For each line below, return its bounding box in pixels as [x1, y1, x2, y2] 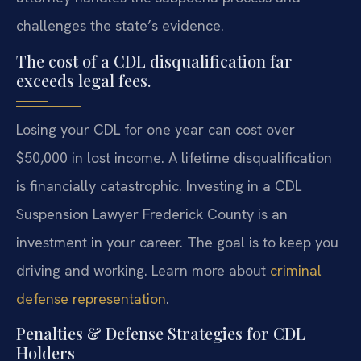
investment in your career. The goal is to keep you [16, 232, 338, 251]
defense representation [16, 288, 166, 308]
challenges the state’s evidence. [16, 16, 224, 35]
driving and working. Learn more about [16, 260, 270, 280]
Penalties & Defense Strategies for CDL [16, 322, 305, 344]
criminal [270, 260, 322, 280]
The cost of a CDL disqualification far [16, 49, 293, 72]
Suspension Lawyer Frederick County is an [16, 204, 288, 223]
